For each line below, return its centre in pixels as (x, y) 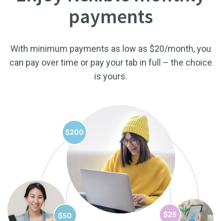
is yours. (110, 76)
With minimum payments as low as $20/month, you (110, 49)
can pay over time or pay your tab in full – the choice (110, 62)
